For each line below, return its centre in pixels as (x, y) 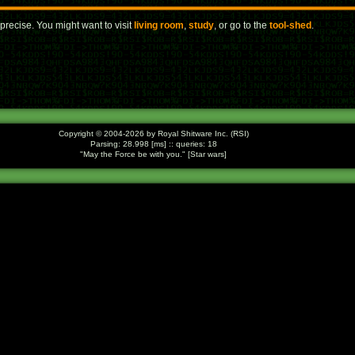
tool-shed (290, 25)
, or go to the (242, 25)
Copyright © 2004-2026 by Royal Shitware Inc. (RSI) (153, 134)
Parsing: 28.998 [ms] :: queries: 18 (153, 144)
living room (159, 25)
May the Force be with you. (133, 154)
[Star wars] (206, 154)
